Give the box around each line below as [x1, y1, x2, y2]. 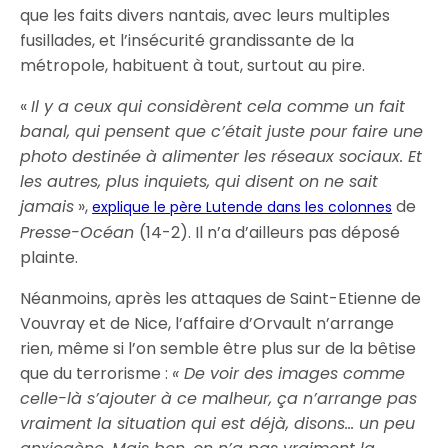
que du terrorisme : [20, 362, 173, 385]
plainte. [20, 246, 78, 269]
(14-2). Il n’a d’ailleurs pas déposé [139, 221, 401, 244]
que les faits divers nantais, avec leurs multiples [20, 4, 391, 27]
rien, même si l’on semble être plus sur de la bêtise [20, 337, 417, 360]
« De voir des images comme [172, 362, 406, 385]
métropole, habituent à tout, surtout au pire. [20, 54, 366, 77]
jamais [20, 195, 74, 218]
